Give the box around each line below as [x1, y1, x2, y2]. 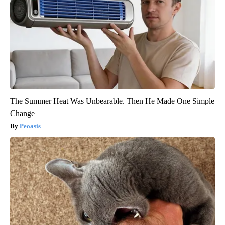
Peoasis [20, 122, 41, 130]
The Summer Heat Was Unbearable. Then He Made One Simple [10, 97, 214, 106]
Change [10, 109, 35, 118]
